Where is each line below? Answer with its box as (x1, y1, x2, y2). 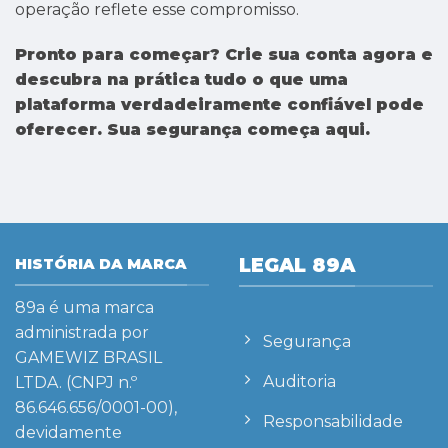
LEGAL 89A (239, 253, 355, 278)
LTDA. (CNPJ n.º (15, 372, 137, 392)
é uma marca (45, 297, 154, 317)
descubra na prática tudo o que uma (15, 70, 348, 90)
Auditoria (263, 371, 336, 391)
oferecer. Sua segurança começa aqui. (15, 120, 370, 140)
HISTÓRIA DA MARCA (15, 255, 187, 274)
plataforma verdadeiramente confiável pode (15, 95, 424, 115)
